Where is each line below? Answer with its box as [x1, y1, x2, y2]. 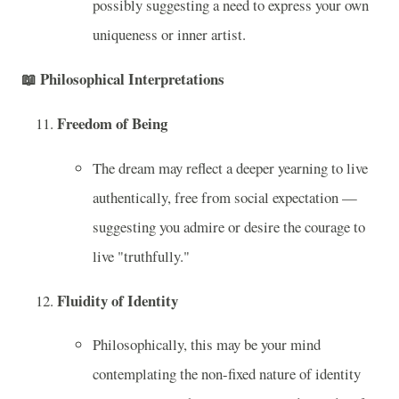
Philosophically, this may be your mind [93, 334, 321, 355]
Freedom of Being [57, 111, 167, 134]
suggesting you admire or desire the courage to [93, 216, 365, 237]
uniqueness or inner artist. [93, 24, 246, 45]
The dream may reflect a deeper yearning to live [93, 157, 368, 178]
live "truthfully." [93, 245, 190, 266]
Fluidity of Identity [57, 289, 178, 312]
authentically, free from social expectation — [93, 186, 357, 208]
